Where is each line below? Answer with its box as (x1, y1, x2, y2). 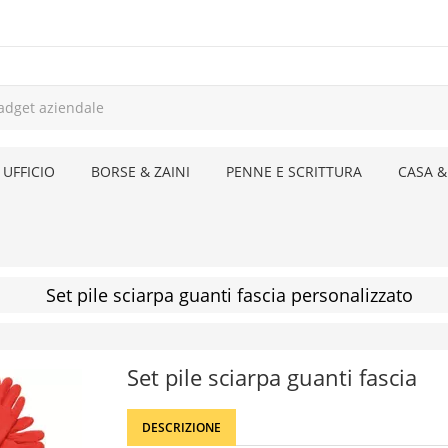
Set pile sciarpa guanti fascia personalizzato (45, 283, 413, 307)
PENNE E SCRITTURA (226, 162, 362, 181)
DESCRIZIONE (142, 419, 221, 436)
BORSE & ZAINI (91, 162, 190, 181)
